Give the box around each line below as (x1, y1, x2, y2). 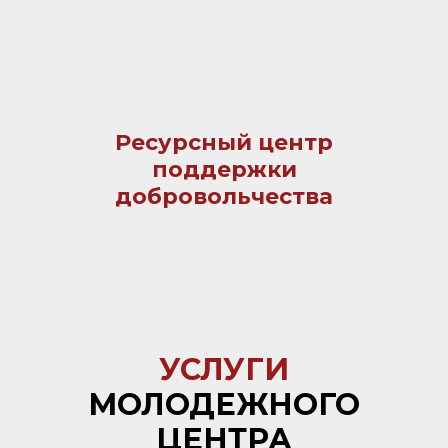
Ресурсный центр (115, 129, 333, 157)
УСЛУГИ (159, 351, 289, 389)
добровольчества (115, 183, 333, 211)
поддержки (151, 156, 297, 184)
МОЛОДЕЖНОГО (88, 386, 360, 424)
